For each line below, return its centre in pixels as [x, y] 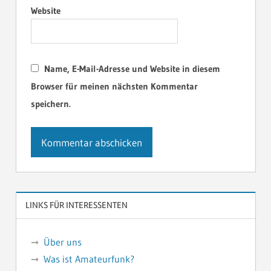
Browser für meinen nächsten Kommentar [114, 86]
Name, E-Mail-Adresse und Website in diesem [132, 68]
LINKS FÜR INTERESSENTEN [76, 205]
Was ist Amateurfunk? [89, 259]
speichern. [51, 103]
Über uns [62, 242]
